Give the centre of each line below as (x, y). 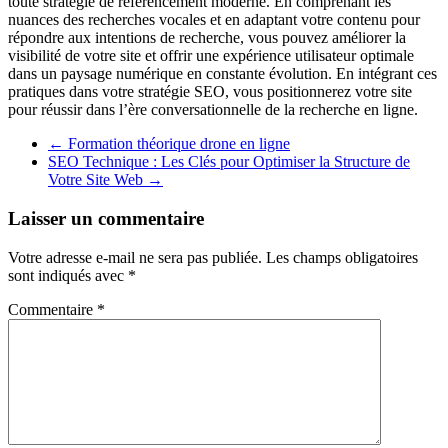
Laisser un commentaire (106, 218)
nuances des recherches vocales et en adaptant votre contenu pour (214, 20)
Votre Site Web (97, 180)
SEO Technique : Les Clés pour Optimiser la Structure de (229, 162)
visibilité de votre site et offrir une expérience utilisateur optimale (211, 56)
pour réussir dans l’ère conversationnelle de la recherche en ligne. (213, 110)
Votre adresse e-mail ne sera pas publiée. (135, 257)
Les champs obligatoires (342, 257)
